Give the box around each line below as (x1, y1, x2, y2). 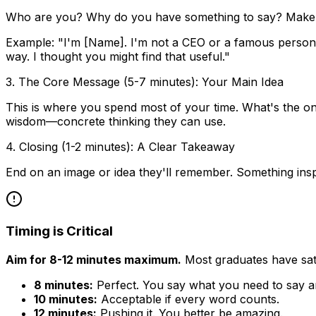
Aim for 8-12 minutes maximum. (6, 253, 181, 267)
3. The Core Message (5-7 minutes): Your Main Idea (6, 74, 284, 89)
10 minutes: (34, 292, 97, 307)
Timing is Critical (6, 223, 113, 240)
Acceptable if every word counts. (97, 292, 279, 307)
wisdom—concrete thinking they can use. (6, 114, 226, 128)
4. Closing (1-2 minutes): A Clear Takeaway (6, 139, 235, 154)
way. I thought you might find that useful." (6, 49, 230, 63)
